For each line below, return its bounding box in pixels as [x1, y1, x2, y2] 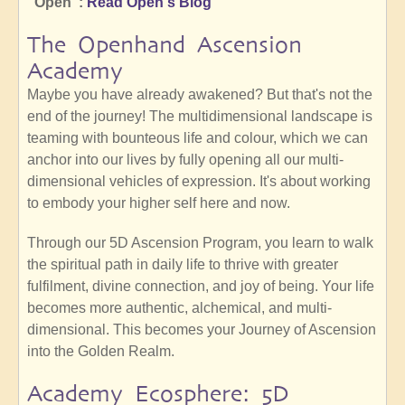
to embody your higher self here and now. [27, 195, 290, 212]
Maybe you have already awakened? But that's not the [27, 87, 372, 103]
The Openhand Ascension [27, 32, 302, 59]
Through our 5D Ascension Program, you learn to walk [27, 235, 373, 251]
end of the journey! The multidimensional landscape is [27, 108, 372, 125]
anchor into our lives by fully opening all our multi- [27, 152, 344, 168]
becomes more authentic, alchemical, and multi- [27, 300, 332, 316]
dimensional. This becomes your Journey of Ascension [27, 322, 376, 338]
